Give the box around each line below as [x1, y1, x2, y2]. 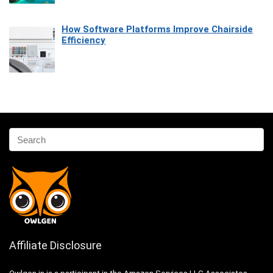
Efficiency [62, 35, 106, 46]
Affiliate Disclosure [9, 239, 102, 252]
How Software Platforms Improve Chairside [62, 24, 253, 35]
